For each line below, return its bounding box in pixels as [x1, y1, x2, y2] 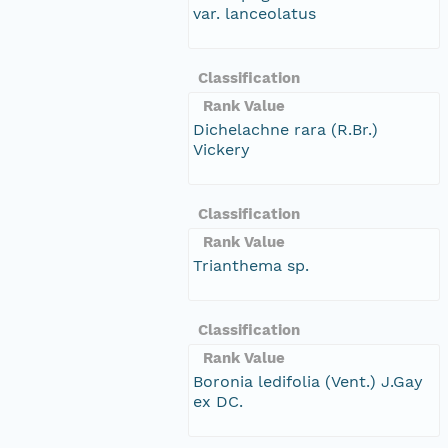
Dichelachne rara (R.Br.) [193, 119, 378, 139]
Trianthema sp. [193, 255, 309, 275]
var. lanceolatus [193, 3, 316, 23]
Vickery [193, 139, 250, 159]
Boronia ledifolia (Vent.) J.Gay [193, 371, 423, 391]
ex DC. [193, 391, 243, 411]
